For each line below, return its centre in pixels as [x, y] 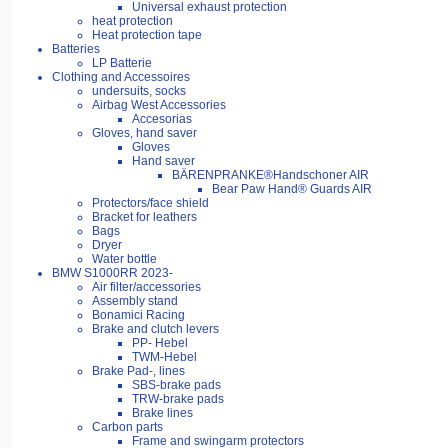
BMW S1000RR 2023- [112, 273]
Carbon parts [127, 427]
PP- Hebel [160, 343]
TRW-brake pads [178, 399]
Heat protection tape [147, 35]
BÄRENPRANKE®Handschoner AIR [270, 175]
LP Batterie [122, 63]
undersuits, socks [139, 91]
